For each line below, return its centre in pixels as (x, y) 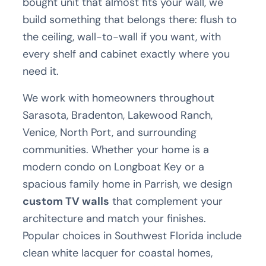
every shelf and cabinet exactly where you (126, 54)
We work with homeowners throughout (119, 98)
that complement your (166, 201)
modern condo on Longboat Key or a (114, 167)
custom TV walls (66, 201)
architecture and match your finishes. (115, 218)
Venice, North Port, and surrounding (110, 132)
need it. (41, 71)
